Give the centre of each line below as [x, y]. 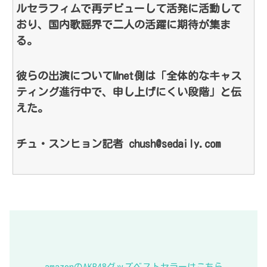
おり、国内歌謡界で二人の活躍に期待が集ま [123, 24]
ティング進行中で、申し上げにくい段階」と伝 [129, 92]
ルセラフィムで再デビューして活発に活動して [129, 8]
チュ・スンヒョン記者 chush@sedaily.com [118, 143]
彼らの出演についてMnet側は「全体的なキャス [129, 76]
